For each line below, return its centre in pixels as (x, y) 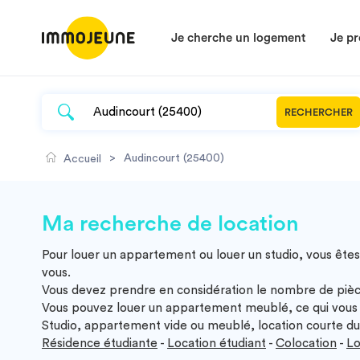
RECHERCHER (319, 112)
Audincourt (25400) (174, 158)
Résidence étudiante (100, 344)
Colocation (306, 344)
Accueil (82, 159)
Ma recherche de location (170, 224)
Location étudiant (217, 344)
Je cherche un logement (239, 38)
